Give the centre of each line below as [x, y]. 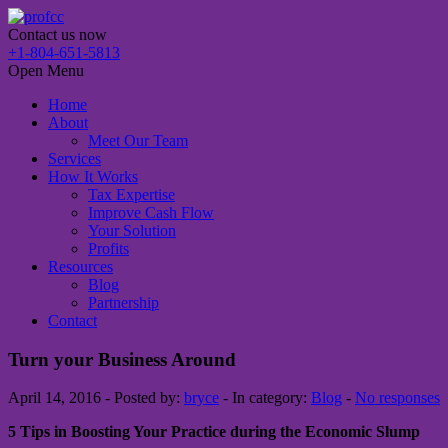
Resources [80, 266]
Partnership [123, 302]
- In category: [265, 398]
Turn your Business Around [122, 359]
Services [74, 158]
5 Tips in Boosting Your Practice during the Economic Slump [216, 432]
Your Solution [132, 230]
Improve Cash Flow [151, 212]
